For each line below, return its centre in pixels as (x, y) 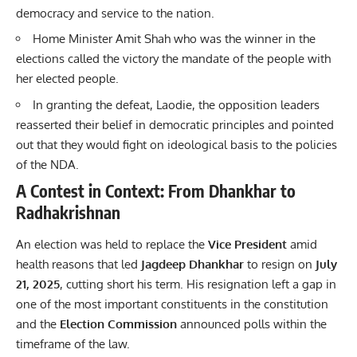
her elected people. (67, 79)
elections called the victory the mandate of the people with (173, 59)
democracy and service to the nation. (115, 13)
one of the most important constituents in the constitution (172, 304)
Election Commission (118, 324)
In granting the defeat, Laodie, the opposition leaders (176, 104)
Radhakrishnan (68, 213)
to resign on (280, 264)
